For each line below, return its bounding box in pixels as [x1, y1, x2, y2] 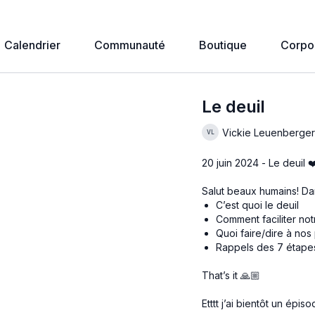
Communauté [94, 38, 165, 52]
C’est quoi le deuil [216, 199, 300, 211]
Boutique [199, 38, 247, 52]
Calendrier [4, 38, 60, 52]
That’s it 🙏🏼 [202, 269, 261, 281]
